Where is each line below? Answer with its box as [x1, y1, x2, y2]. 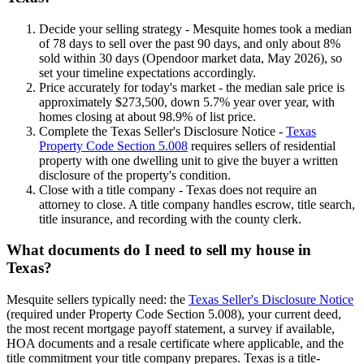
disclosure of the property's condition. [39, 167, 231, 182]
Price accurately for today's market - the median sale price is [39, 80, 344, 94]
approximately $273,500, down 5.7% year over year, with [39, 94, 335, 109]
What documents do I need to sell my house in [6, 241, 311, 259]
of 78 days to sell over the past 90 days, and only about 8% [39, 36, 340, 50]
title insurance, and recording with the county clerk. [39, 211, 301, 226]
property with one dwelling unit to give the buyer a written [39, 153, 338, 167]
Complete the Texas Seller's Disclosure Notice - [39, 123, 286, 138]
